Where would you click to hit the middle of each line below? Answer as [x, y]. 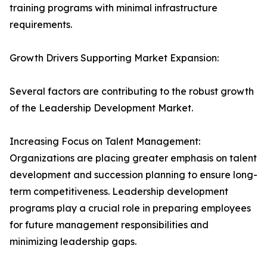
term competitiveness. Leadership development [119, 192]
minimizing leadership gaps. [73, 242]
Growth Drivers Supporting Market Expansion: [114, 58]
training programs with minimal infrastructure [114, 8]
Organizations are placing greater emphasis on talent [133, 158]
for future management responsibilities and [109, 225]
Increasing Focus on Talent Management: [105, 142]
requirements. [41, 25]
